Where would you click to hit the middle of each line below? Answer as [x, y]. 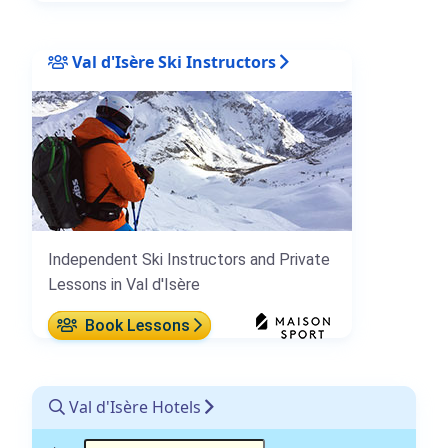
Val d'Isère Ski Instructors [172, 62]
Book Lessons [135, 326]
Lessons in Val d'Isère [124, 285]
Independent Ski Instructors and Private [189, 260]
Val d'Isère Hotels [133, 407]
